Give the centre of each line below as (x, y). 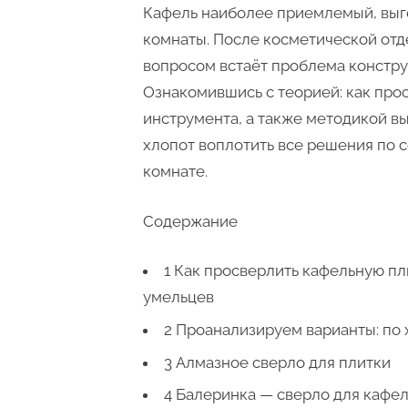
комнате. (175, 172)
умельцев (178, 297)
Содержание (190, 221)
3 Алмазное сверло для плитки (277, 362)
